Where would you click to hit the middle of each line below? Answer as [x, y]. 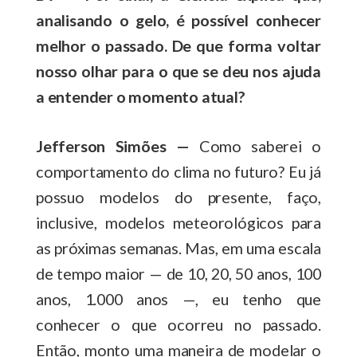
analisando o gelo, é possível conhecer [178, 20]
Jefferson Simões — [113, 145]
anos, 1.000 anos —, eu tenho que [178, 298]
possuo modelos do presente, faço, [178, 196]
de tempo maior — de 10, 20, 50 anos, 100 [178, 273]
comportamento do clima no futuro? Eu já [178, 171]
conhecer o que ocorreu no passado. [178, 324]
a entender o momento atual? [142, 96]
